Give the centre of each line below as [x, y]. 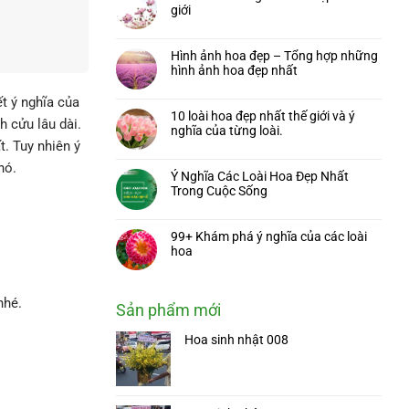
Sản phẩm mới [168, 310]
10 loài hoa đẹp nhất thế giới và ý [263, 116]
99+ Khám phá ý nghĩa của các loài [269, 236]
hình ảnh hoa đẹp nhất [234, 70]
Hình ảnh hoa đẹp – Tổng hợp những [274, 56]
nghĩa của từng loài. [227, 131]
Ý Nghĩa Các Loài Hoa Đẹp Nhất [260, 176]
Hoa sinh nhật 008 [236, 340]
